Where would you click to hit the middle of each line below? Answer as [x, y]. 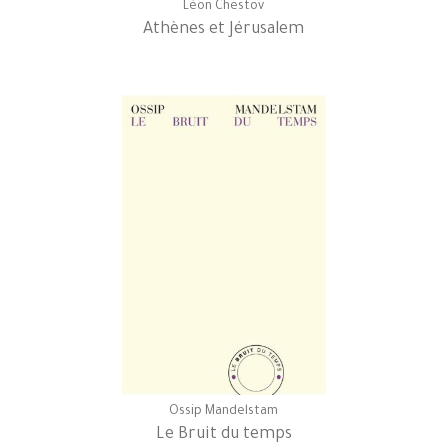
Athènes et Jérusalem [224, 29]
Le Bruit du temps [223, 434]
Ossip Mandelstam [224, 411]
